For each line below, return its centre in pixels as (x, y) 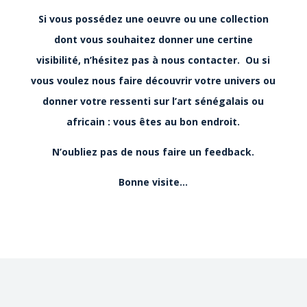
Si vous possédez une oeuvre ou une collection (153, 19)
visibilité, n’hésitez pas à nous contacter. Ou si (153, 60)
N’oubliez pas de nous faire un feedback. (153, 151)
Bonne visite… (153, 182)
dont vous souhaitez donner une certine (153, 39)
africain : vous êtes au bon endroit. (153, 121)
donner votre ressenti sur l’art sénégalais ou (153, 101)
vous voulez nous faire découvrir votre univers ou (153, 80)
